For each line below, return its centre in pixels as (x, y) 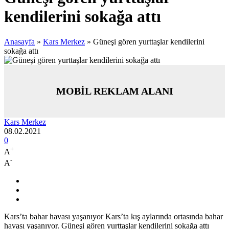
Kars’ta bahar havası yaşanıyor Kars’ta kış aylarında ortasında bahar (113, 216)
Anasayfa (19, 41)
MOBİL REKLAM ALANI (114, 91)
